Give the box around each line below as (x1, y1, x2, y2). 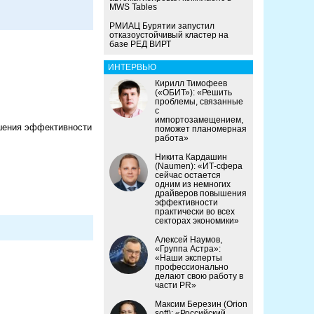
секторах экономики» (155, 216, 239, 226)
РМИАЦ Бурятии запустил (109, 21, 214, 32)
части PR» (155, 280, 196, 291)
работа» (155, 133, 189, 144)
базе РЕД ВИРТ (109, 39, 171, 50)
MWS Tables (109, 2, 157, 13)
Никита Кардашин (155, 152, 227, 163)
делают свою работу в (155, 271, 243, 282)
